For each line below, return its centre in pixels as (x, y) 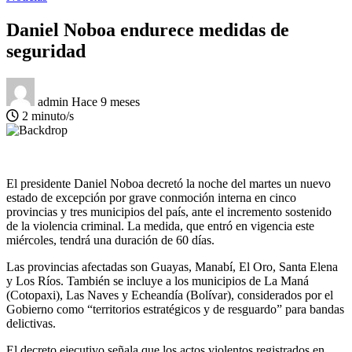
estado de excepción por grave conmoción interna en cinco (151, 197)
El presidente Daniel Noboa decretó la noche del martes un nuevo (169, 183)
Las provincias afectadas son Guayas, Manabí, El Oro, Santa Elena (172, 266)
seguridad (46, 51)
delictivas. (31, 323)
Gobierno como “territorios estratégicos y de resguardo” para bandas (175, 309)
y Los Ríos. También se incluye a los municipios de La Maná (158, 280)
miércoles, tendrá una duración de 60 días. (110, 240)
